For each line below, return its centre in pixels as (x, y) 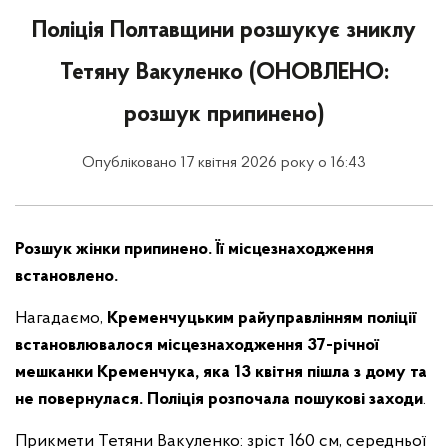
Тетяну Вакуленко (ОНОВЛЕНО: (224, 73)
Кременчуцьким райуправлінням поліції (261, 318)
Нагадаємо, (61, 318)
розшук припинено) (224, 115)
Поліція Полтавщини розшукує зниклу (224, 31)
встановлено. (66, 276)
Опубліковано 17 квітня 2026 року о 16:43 (224, 163)
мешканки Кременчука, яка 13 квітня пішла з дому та (221, 372)
